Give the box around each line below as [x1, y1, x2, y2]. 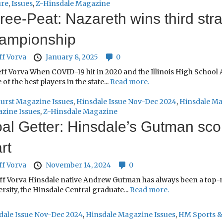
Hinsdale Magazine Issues [85, 210, 175, 220]
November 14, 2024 [45, 161, 111, 170]
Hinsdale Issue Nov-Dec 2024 [76, 97, 176, 107]
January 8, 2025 [45, 53, 98, 61]
